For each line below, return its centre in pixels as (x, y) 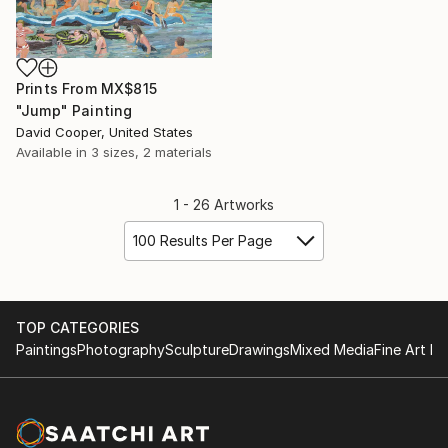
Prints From (58, 89)
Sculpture (197, 350)
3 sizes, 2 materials (151, 152)
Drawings (259, 350)
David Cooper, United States (104, 132)
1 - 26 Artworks (224, 205)
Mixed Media (332, 350)
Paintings (46, 350)
